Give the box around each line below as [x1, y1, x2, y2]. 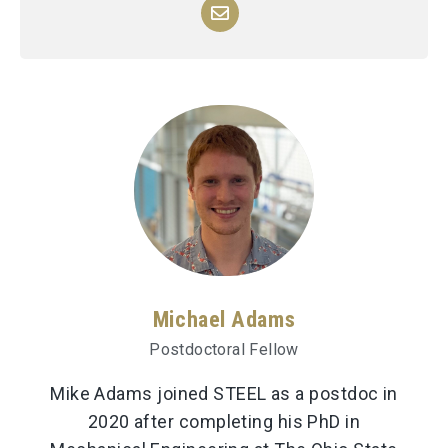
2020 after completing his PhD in [87, 410, 361, 432]
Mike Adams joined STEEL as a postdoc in [50, 382, 398, 404]
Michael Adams [152, 305, 296, 332]
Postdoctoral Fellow [149, 339, 299, 359]
